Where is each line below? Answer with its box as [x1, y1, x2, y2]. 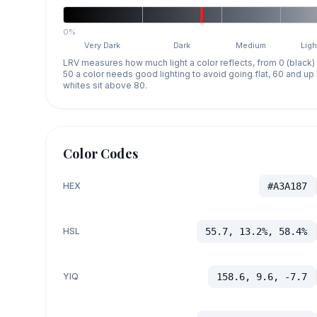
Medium [236, 40, 267, 50]
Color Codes [63, 144, 138, 162]
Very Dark [84, 40, 121, 50]
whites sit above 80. [63, 79, 147, 91]
